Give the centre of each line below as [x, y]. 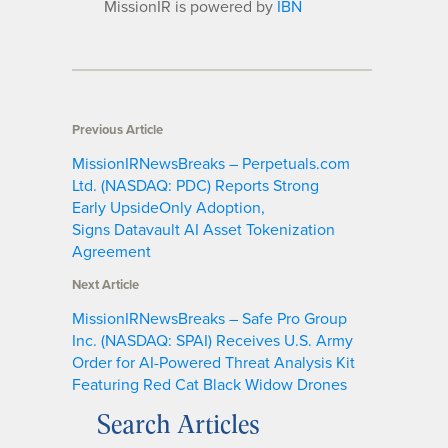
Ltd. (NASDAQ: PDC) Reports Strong [195, 184]
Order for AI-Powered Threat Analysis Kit [213, 361]
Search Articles [178, 423]
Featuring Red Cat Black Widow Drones [211, 383]
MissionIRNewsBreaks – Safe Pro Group [209, 317]
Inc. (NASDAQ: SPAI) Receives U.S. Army [212, 339]
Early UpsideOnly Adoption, [168, 206]
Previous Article [117, 129]
